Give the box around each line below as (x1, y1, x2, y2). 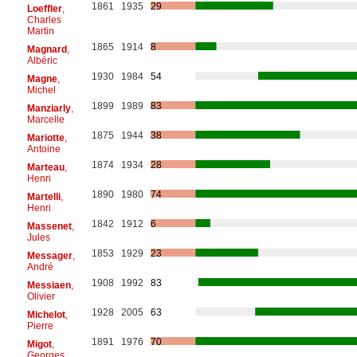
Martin (26, 25, 54, 37)
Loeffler (26, 2, 62, 14)
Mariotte (26, 131, 65, 143)
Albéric (26, 54, 57, 66)
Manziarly (26, 102, 71, 114)
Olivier (26, 290, 55, 302)
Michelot (26, 308, 65, 320)
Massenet (26, 220, 72, 232)
